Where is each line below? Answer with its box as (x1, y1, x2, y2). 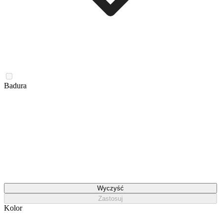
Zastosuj (98, 194, 123, 202)
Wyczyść (97, 184, 124, 192)
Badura (4, 81, 27, 90)
